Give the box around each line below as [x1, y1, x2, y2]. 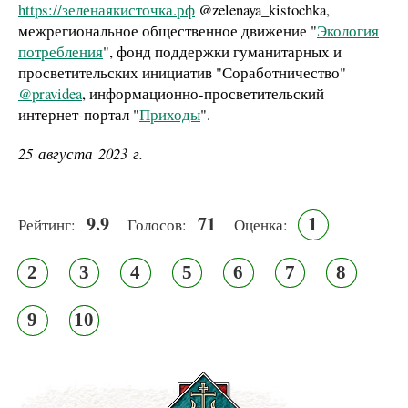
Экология [317, 20, 379, 42]
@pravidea [18, 83, 82, 105]
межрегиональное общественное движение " [18, 20, 317, 42]
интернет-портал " [18, 104, 139, 126]
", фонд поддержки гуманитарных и [103, 41, 342, 63]
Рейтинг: [18, 214, 76, 236]
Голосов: [127, 214, 187, 236]
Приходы [139, 104, 200, 126]
